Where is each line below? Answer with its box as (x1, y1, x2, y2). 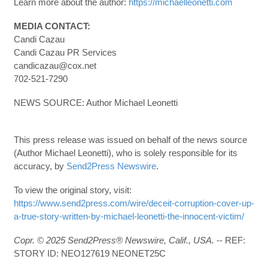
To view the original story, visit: (13, 185, 132, 195)
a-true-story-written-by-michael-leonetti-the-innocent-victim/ (13, 211, 244, 221)
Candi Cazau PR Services (13, 47, 117, 57)
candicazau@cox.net (13, 60, 96, 71)
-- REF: (214, 235, 245, 245)
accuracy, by (13, 161, 66, 171)
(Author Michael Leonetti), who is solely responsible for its (13, 148, 237, 158)
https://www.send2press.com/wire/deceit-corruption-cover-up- (13, 198, 254, 208)
